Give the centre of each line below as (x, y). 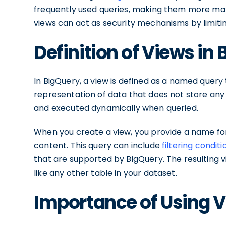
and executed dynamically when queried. (116, 108)
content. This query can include (98, 146)
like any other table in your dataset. (105, 173)
